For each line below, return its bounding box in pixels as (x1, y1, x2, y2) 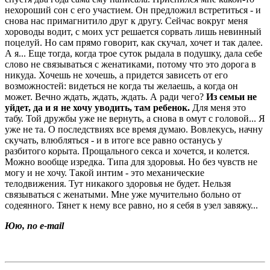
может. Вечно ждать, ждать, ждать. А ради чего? (5, 92, 206, 102)
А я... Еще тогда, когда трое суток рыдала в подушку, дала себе (5, 48, 262, 59)
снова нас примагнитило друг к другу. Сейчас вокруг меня (5, 16, 248, 27)
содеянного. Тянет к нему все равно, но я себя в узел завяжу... (5, 200, 258, 211)
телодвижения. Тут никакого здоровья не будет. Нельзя (5, 178, 231, 189)
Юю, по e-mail (5, 221, 64, 231)
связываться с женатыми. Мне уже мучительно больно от (5, 189, 241, 200)
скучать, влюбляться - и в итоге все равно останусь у (5, 135, 222, 146)
